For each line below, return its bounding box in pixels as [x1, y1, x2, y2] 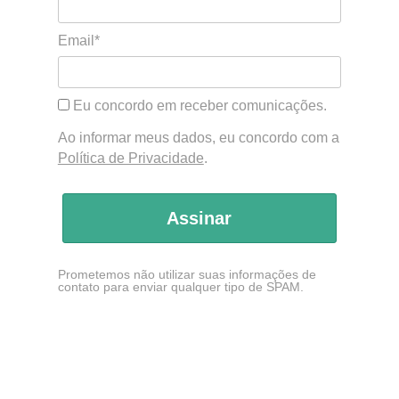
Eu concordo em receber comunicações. [69, 98, 327, 114]
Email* [57, 33, 100, 49]
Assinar [167, 208, 232, 228]
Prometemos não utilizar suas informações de [57, 266, 316, 281]
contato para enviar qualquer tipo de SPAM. [57, 279, 304, 294]
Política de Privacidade [57, 150, 204, 166]
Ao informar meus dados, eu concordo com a [57, 129, 339, 145]
